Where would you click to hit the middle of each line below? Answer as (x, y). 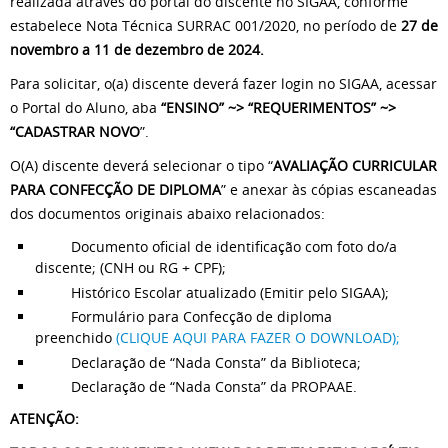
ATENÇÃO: (44, 419)
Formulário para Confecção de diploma (183, 317)
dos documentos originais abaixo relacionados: (167, 214)
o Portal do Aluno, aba (85, 108)
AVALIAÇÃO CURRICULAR (355, 166)
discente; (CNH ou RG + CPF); (130, 268)
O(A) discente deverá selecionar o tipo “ (141, 166)
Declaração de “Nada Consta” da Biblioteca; (198, 362)
